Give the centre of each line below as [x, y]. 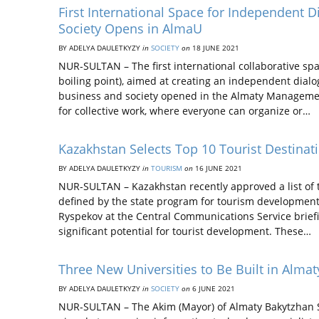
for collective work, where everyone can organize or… [184, 111]
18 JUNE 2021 [215, 48]
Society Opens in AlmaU [130, 28]
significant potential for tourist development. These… [185, 231]
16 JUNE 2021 [218, 168]
